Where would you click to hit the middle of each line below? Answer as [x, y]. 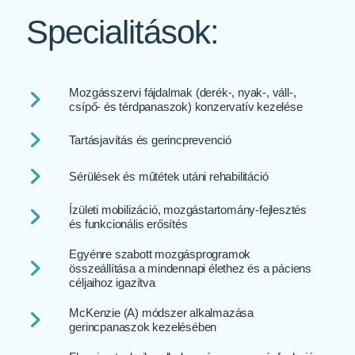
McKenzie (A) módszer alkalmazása [161, 312]
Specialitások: [122, 32]
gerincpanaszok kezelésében [143, 326]
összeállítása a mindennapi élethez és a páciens [190, 268]
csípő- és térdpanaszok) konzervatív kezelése [186, 106]
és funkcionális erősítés [128, 223]
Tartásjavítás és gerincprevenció [150, 139]
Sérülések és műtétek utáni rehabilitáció [169, 176]
